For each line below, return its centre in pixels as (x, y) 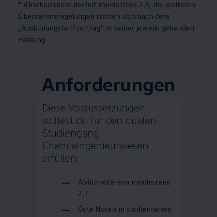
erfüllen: (61, 158)
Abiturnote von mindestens (124, 182)
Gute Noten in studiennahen (124, 209)
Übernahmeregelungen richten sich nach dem (94, 16)
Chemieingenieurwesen (95, 145)
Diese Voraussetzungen (94, 108)
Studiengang (71, 133)
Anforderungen (108, 84)
